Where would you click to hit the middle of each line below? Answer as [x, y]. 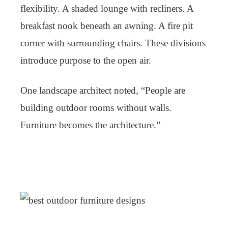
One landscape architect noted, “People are [103, 90]
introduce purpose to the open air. [86, 60]
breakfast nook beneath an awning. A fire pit [107, 26]
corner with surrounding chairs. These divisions [113, 43]
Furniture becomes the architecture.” [90, 125]
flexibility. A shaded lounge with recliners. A [107, 8]
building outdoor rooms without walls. [96, 108]
